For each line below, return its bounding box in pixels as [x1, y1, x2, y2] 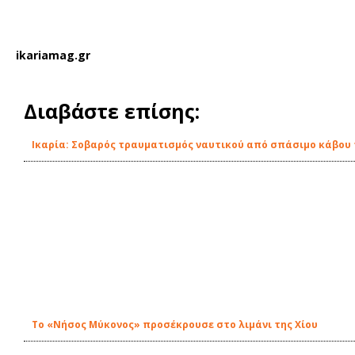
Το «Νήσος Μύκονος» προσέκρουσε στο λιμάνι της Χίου [32, 318, 318, 331]
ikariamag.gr [16, 48, 90, 63]
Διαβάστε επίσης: [24, 97, 200, 124]
